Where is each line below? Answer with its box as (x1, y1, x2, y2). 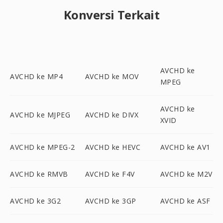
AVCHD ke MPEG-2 (10, 142, 75, 152)
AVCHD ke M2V (160, 169, 213, 179)
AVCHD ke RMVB (10, 169, 68, 179)
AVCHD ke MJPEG (10, 110, 70, 119)
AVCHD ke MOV (85, 71, 139, 81)
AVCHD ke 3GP (85, 196, 136, 206)
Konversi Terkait (63, 6, 160, 23)
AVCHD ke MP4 (10, 71, 63, 81)
